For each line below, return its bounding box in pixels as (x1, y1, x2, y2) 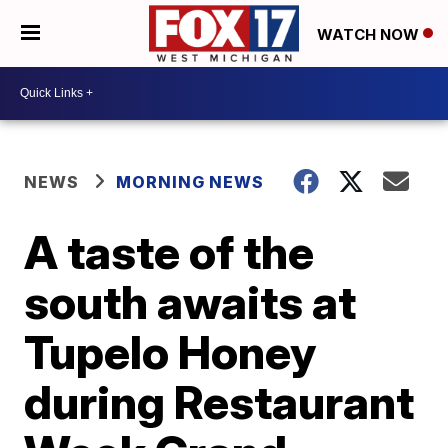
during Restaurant (24, 373, 415, 430)
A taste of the (24, 223, 315, 280)
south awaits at (24, 273, 357, 330)
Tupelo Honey (24, 323, 317, 380)
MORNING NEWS (116, 171, 265, 192)
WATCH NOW (317, 24, 423, 44)
